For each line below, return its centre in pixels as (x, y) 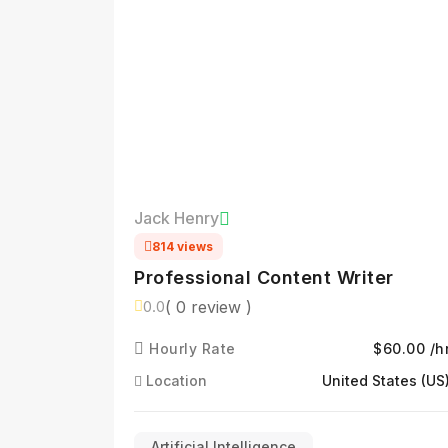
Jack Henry (176, 218)
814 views (182, 246)
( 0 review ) (208, 306)
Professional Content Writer (264, 277)
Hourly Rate (190, 348)
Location (174, 380)
